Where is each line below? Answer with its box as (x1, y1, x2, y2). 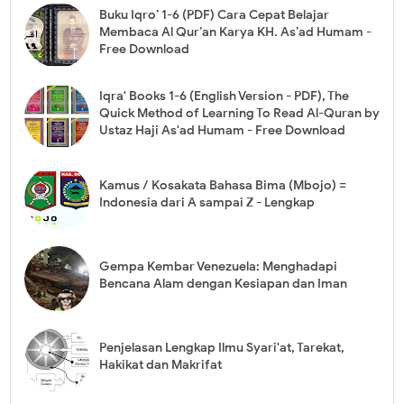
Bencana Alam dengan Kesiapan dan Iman (98, 275, 347, 291)
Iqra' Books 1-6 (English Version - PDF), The (98, 87, 349, 104)
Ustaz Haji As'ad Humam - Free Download (98, 122, 345, 138)
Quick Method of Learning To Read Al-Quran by (98, 105, 380, 121)
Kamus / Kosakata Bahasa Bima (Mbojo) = (98, 177, 346, 193)
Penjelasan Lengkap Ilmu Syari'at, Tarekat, (98, 339, 344, 355)
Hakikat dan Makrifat (98, 356, 222, 372)
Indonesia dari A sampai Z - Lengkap (98, 194, 315, 210)
